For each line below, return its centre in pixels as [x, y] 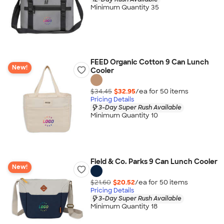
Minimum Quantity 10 [124, 115]
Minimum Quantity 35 [124, 7]
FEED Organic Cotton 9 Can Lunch [149, 62]
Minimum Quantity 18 [124, 206]
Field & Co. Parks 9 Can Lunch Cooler [154, 161]
